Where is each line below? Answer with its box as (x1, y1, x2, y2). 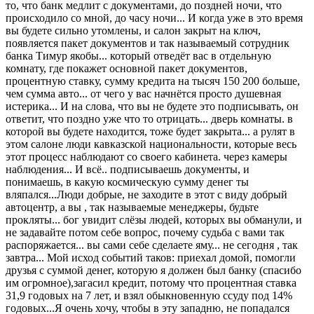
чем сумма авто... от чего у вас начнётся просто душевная (6, 87, 281, 100)
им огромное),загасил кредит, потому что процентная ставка (6, 276, 296, 289)
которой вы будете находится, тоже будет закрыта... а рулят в (6, 125, 295, 137)
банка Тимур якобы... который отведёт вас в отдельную (6, 49, 271, 62)
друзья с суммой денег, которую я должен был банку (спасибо (6, 264, 301, 276)
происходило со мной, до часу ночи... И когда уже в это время (6, 11, 303, 24)
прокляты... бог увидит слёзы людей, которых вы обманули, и (6, 213, 302, 226)
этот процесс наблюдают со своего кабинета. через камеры (6, 150, 287, 163)
